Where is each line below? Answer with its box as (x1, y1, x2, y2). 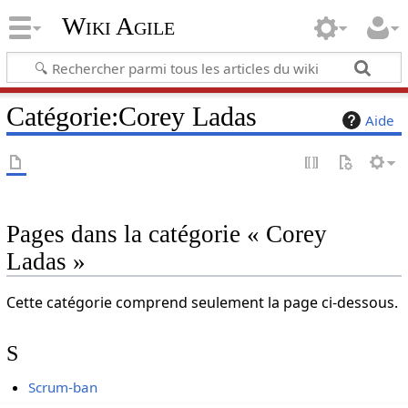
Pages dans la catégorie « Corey (5, 220, 327, 248)
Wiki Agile (61, 12, 175, 41)
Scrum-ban (28, 377, 98, 396)
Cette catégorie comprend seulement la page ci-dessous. (5, 292, 398, 312)
